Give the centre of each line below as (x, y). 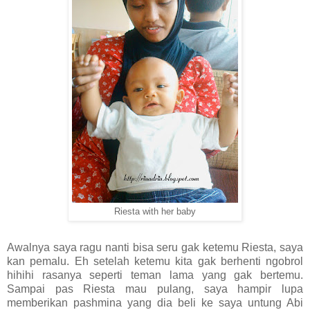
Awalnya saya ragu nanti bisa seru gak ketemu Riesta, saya (155, 247)
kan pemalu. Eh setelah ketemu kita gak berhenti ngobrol (155, 261)
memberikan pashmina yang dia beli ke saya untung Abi (155, 302)
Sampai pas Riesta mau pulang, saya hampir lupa (155, 289)
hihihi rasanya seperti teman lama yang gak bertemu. (155, 275)
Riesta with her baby (155, 211)
